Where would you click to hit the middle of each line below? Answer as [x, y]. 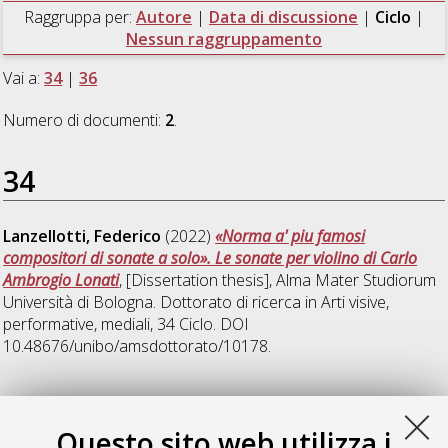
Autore [163, 16]
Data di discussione [283, 16]
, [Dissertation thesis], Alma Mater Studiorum [278, 279]
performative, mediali [77, 323]
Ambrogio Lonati [61, 279]
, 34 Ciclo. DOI [200, 323]
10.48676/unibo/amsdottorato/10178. [137, 345]
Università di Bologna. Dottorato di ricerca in [162, 301]
